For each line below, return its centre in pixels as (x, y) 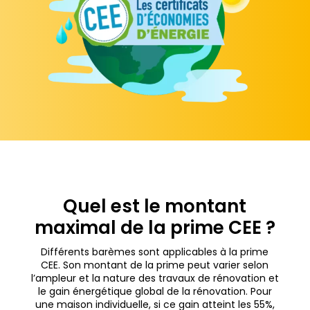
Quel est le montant (155, 206)
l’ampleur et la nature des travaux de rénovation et (155, 278)
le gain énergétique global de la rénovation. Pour (155, 291)
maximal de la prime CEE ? (155, 227)
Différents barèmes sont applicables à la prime (155, 252)
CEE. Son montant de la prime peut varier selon (155, 265)
